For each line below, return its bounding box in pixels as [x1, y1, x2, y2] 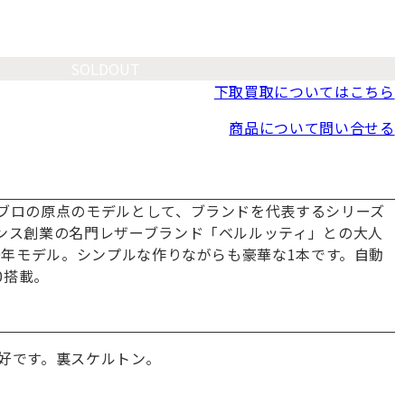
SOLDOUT [71, 58, 141, 80]
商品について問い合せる [229, 117, 395, 139]
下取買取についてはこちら [213, 80, 395, 103]
